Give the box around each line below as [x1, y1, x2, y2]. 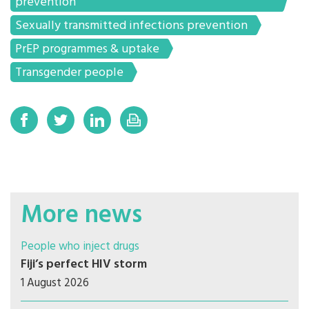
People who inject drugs [21, 237, 139, 257]
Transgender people [15, 63, 123, 83]
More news [21, 196, 142, 237]
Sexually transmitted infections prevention [15, 16, 248, 37]
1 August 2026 [21, 274, 89, 293]
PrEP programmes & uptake [15, 39, 159, 60]
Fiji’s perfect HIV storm [21, 255, 147, 275]
